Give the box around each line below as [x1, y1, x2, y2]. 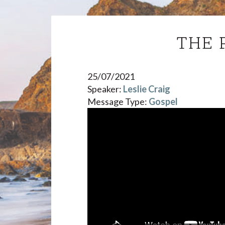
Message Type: [87, 96, 147, 107]
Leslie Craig [123, 83, 170, 94]
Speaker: [87, 83, 122, 94]
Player [87, 121, 112, 132]
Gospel [149, 96, 178, 107]
